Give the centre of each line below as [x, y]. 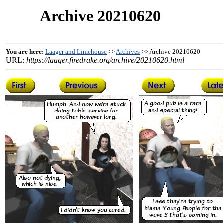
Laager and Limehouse [76, 52]
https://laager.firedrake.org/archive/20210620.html [105, 60]
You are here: [25, 52]
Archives [128, 52]
